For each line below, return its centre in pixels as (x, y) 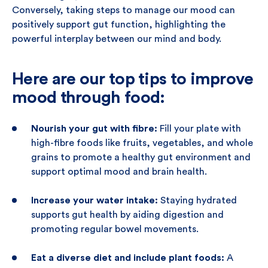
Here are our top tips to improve (133, 79)
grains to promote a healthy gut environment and (141, 157)
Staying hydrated (197, 200)
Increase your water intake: (95, 200)
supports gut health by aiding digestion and (127, 215)
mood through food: (89, 98)
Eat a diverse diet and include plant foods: (129, 258)
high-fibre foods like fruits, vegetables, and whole (142, 143)
